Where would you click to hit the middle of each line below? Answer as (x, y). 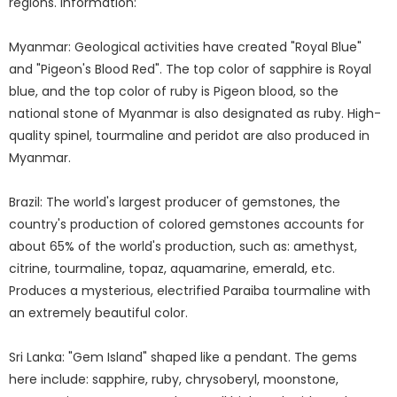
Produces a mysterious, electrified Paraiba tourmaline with (190, 290)
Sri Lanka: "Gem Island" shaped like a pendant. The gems (183, 357)
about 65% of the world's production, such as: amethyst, (183, 246)
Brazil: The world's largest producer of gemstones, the (175, 202)
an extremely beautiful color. (98, 312)
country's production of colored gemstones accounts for (187, 224)
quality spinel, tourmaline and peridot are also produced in (189, 135)
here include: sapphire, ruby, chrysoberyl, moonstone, (174, 379)
